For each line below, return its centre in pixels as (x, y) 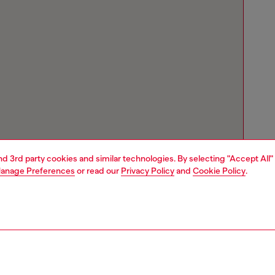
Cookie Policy (219, 171)
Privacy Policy (148, 171)
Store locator (54, 261)
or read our (98, 171)
